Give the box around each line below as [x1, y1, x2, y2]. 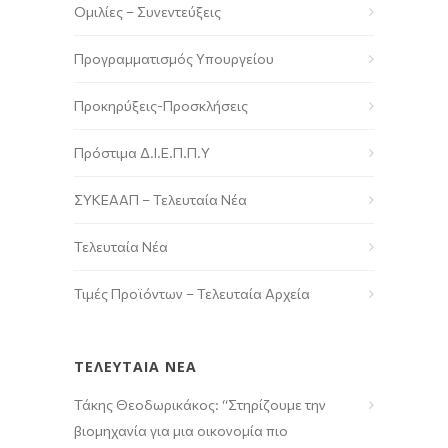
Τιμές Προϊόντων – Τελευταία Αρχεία [74, 284, 310, 302]
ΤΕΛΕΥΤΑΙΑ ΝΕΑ [74, 356, 197, 376]
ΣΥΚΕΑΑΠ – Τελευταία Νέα [74, 190, 247, 208]
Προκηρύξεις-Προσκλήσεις [74, 96, 248, 114]
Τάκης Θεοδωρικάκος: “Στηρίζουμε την [74, 395, 326, 413]
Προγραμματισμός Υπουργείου [74, 49, 274, 67]
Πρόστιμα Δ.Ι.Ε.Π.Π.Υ [74, 143, 210, 161]
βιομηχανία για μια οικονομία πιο [74, 421, 288, 439]
